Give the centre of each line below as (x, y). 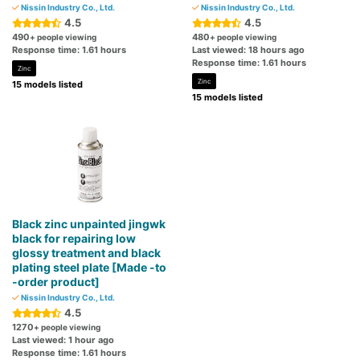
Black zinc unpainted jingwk (89, 224)
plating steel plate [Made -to (89, 268)
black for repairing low (74, 239)
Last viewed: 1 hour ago (63, 340)
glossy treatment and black (86, 253)
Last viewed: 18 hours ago (248, 50)
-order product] (56, 282)
